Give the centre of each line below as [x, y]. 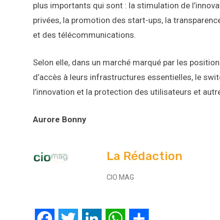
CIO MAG [120, 178]
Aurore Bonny [60, 120]
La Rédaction [144, 156]
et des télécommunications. [84, 35]
